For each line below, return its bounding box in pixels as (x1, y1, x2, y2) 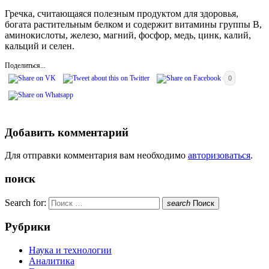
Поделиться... (5, 61, 46, 70)
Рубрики (5, 220, 50, 234)
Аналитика (29, 256, 74, 267)
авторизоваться (188, 150, 250, 161)
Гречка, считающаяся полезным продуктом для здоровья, (5, 8, 238, 19)
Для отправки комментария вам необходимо (5, 150, 188, 161)
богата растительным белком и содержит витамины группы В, (5, 19, 262, 29)
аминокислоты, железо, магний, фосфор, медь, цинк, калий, (5, 29, 251, 40)
